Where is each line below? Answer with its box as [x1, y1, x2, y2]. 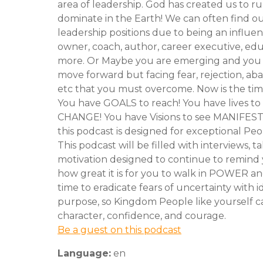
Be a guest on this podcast [58, 224, 181, 235]
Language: [58, 247, 111, 259]
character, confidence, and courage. [58, 210, 226, 221]
